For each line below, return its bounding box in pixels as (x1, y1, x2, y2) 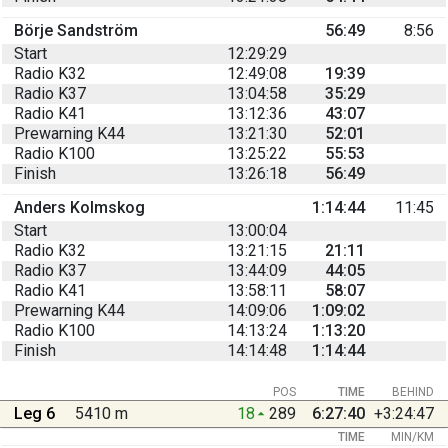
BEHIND (392, 384, 434, 399)
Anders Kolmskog (14, 197, 145, 217)
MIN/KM (391, 429, 434, 444)
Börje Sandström (14, 20, 138, 40)
